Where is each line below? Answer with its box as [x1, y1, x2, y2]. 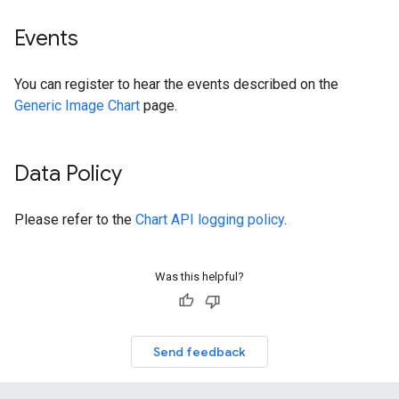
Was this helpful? [155, 270, 244, 283]
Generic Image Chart [14, 97, 140, 114]
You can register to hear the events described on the [14, 76, 338, 93]
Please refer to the [14, 211, 135, 228]
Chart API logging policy [135, 211, 284, 228]
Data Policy [14, 160, 122, 187]
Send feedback [153, 344, 246, 360]
